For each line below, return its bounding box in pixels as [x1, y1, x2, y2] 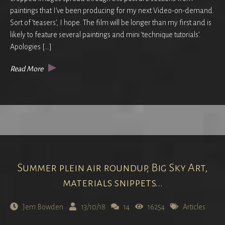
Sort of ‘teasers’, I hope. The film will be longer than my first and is [10, 18, 211, 27]
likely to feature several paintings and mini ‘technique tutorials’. [10, 30, 202, 39]
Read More [10, 64, 43, 73]
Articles [183, 202, 205, 211]
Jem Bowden [23, 202, 63, 211]
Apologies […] [10, 42, 52, 51]
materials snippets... [62, 176, 163, 189]
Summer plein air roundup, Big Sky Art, [17, 161, 208, 174]
